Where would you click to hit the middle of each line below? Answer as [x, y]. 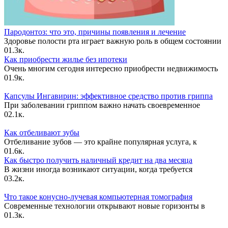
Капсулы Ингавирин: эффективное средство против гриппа [108, 96]
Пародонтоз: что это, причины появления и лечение [95, 32]
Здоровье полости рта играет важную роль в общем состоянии [113, 41]
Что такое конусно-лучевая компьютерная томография [98, 197]
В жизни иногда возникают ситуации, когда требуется [98, 169]
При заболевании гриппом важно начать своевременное [102, 105]
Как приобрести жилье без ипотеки [66, 60]
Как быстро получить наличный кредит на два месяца [98, 160]
